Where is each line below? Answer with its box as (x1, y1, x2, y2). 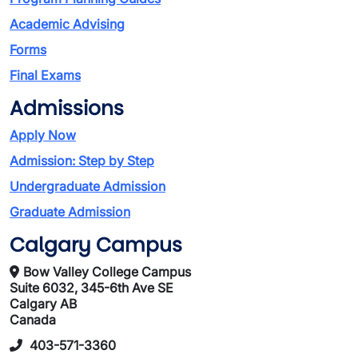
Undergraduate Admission (10, 178, 165, 194)
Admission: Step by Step (10, 153, 154, 169)
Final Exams (10, 67, 81, 83)
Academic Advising (10, 16, 125, 32)
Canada (10, 312, 56, 328)
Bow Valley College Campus (23, 264, 191, 280)
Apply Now (10, 127, 76, 143)
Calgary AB (10, 296, 77, 312)
